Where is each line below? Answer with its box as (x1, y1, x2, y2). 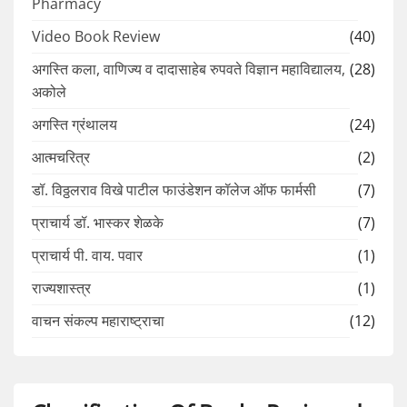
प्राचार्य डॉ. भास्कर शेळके (32, 213, 164, 233)
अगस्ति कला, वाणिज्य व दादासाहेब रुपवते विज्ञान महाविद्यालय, (32, 59, 345, 80)
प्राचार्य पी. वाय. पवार (32, 245, 143, 266)
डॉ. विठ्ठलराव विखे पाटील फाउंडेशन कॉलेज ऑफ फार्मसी (32, 180, 316, 201)
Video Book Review (32, 26, 160, 47)
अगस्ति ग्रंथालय (32, 114, 117, 135)
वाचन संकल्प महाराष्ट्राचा (32, 311, 164, 332)
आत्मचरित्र (32, 147, 90, 168)
